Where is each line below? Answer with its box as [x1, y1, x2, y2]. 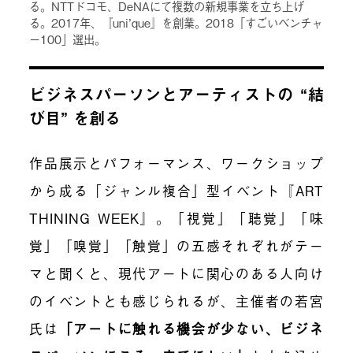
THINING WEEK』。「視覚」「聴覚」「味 [29, 208, 324, 229]
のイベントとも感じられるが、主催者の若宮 [29, 291, 324, 311]
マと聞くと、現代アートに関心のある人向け [29, 263, 324, 284]
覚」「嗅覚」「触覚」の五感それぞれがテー [29, 236, 324, 256]
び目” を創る [29, 106, 121, 131]
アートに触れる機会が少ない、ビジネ [73, 318, 324, 339]
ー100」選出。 [29, 30, 106, 47]
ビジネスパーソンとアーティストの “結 [29, 82, 324, 107]
